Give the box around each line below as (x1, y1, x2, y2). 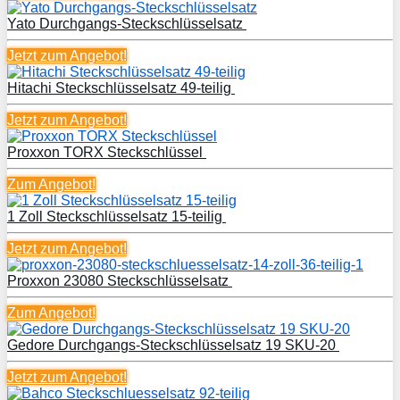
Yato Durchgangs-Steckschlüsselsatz (7, 15, 246, 31)
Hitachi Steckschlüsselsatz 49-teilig (7, 79, 235, 96)
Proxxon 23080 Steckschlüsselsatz (7, 272, 232, 288)
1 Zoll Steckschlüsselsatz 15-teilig (7, 208, 226, 224)
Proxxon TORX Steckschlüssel (7, 144, 206, 160)
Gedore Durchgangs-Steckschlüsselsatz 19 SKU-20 (7, 337, 339, 353)
